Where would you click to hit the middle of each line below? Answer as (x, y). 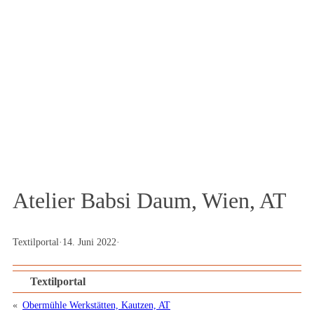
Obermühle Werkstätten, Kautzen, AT (96, 306)
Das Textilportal (157, 94)
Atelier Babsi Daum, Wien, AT (150, 201)
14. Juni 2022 (89, 243)
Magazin (157, 134)
